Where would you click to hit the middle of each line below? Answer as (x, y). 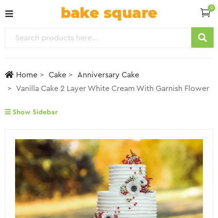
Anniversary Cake (108, 75)
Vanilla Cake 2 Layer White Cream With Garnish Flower (113, 89)
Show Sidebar (34, 113)
